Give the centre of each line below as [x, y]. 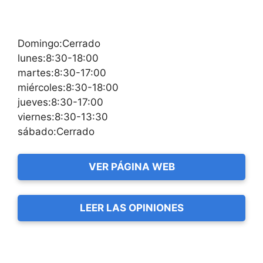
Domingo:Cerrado [59, 43]
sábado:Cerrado [56, 131]
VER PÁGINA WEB [131, 167]
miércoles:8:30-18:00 [68, 87]
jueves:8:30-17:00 [60, 102]
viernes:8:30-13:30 [63, 117]
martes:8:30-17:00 [62, 73]
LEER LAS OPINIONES [131, 208]
